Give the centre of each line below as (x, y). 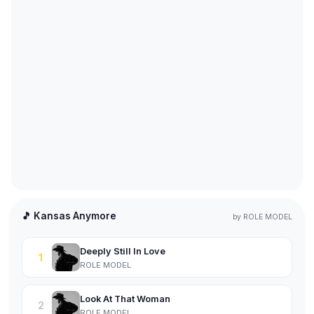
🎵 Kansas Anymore (69, 216)
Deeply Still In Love (123, 251)
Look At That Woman (125, 299)
